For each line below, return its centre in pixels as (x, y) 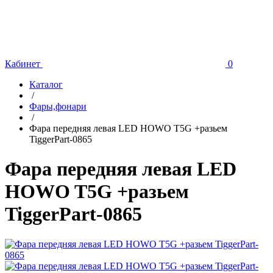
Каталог (46, 84)
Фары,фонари (58, 106)
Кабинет (23, 64)
